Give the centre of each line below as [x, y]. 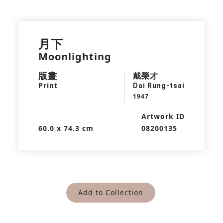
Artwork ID [163, 116]
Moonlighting [75, 56]
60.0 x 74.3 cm [66, 128]
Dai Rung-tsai [159, 86]
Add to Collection [111, 192]
